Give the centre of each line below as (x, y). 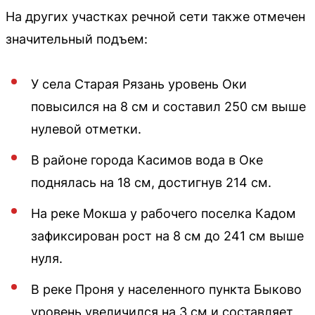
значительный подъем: (77, 39)
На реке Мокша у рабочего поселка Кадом (163, 213)
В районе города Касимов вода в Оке (147, 160)
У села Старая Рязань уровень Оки (139, 84)
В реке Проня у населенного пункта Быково (166, 289)
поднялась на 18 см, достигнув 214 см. (151, 182)
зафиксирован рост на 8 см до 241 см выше (167, 236)
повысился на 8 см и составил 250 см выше (168, 107)
